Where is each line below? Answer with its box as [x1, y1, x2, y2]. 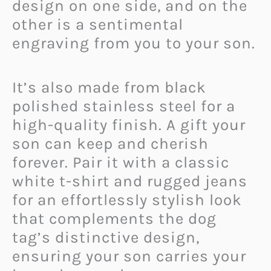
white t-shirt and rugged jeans [12, 171, 247, 191]
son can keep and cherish [12, 134, 209, 153]
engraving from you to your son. [12, 34, 255, 53]
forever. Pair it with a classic [12, 152, 229, 172]
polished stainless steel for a [12, 96, 235, 116]
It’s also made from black [12, 77, 206, 97]
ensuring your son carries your [12, 246, 246, 266]
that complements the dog [12, 209, 217, 228]
